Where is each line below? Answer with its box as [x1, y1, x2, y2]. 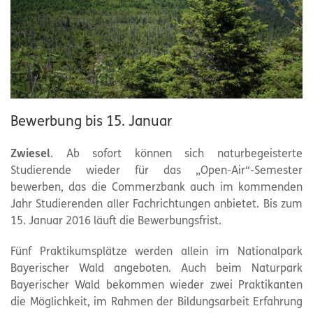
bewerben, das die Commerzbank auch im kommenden [10, 182, 303, 194]
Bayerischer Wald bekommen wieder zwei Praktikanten [10, 280, 303, 292]
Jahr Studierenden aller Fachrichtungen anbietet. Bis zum [10, 199, 303, 211]
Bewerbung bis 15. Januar [10, 115, 172, 130]
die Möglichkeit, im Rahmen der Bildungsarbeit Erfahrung [10, 297, 303, 309]
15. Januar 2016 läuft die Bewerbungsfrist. [10, 216, 221, 228]
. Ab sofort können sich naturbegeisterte [50, 149, 303, 161]
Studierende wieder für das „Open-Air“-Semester [10, 166, 303, 177]
